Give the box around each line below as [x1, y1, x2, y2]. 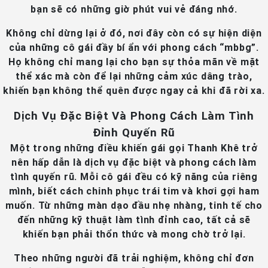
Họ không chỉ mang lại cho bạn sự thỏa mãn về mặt [8, 56, 260, 68]
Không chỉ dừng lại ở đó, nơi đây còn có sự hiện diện [6, 27, 262, 39]
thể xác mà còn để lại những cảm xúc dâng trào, [16, 70, 252, 83]
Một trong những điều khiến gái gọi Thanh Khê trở [10, 142, 258, 154]
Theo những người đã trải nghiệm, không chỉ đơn [14, 252, 254, 264]
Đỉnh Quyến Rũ [92, 125, 176, 140]
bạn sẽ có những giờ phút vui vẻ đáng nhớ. [31, 3, 237, 16]
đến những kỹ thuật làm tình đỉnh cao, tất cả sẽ [17, 214, 251, 226]
